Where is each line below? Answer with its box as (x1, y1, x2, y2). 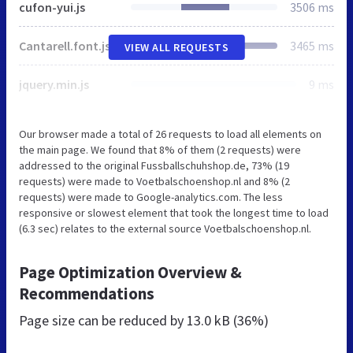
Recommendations (19, 283, 154, 305)
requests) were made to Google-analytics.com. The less (19, 190, 283, 205)
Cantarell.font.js (19, 38, 110, 54)
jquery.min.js (19, 76, 89, 93)
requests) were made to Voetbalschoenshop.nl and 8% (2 (19, 174, 290, 189)
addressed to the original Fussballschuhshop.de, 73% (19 (19, 158, 289, 173)
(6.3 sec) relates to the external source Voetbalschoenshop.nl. (19, 221, 311, 236)
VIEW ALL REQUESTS (124, 40, 229, 55)
